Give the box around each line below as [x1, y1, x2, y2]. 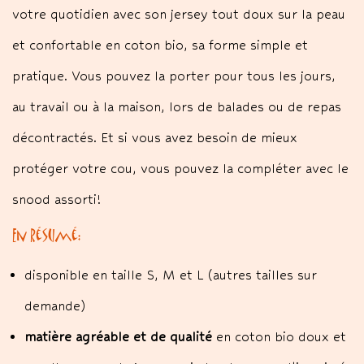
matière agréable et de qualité [24, 329, 212, 344]
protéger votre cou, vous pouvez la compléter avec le [12, 161, 349, 176]
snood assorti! [12, 192, 102, 207]
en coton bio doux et [212, 329, 346, 344]
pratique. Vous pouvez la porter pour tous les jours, [12, 68, 336, 84]
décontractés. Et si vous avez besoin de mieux [12, 130, 297, 145]
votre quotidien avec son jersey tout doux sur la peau [12, 6, 345, 22]
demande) [24, 298, 85, 314]
